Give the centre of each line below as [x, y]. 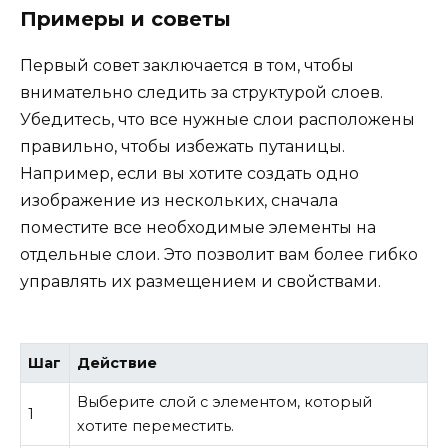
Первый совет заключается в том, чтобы [187, 65]
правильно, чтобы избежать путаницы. [182, 146]
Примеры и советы [125, 18]
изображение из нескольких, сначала [179, 200]
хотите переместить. [156, 426]
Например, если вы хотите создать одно [189, 173]
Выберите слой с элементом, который [225, 402]
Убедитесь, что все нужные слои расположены [217, 119]
